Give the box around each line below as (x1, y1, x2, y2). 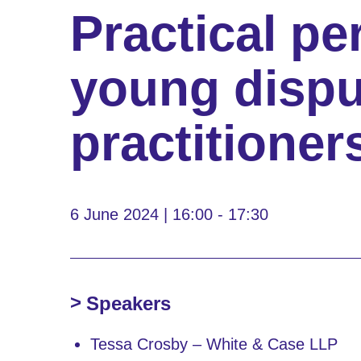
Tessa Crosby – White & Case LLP (90, 334, 338, 353)
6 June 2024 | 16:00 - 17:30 (70, 205, 268, 223)
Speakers (86, 292, 171, 314)
